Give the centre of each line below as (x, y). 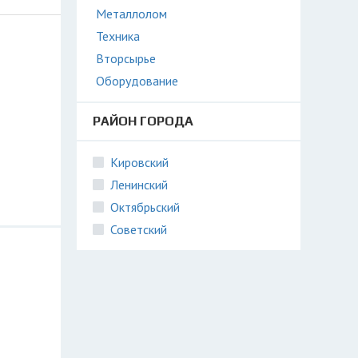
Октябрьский (145, 207)
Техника (118, 36)
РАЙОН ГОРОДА (143, 121)
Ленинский (139, 185)
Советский (139, 229)
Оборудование (137, 81)
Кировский (139, 162)
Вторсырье (126, 58)
